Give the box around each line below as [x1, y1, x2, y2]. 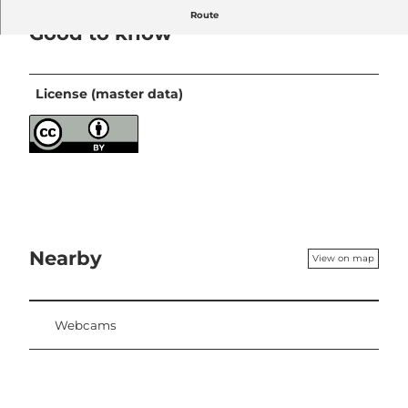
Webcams [55, 317, 117, 332]
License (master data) [36, 86, 184, 103]
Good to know [29, 20, 172, 45]
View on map [312, 251, 374, 264]
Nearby [29, 246, 102, 270]
